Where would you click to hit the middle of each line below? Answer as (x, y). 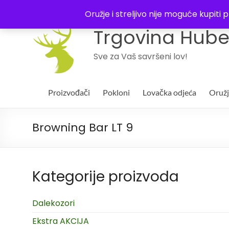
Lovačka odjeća (169, 92)
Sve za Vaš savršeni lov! (141, 56)
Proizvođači (69, 92)
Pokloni (116, 92)
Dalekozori (53, 203)
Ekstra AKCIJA (61, 221)
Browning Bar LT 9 (83, 128)
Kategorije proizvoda (106, 177)
